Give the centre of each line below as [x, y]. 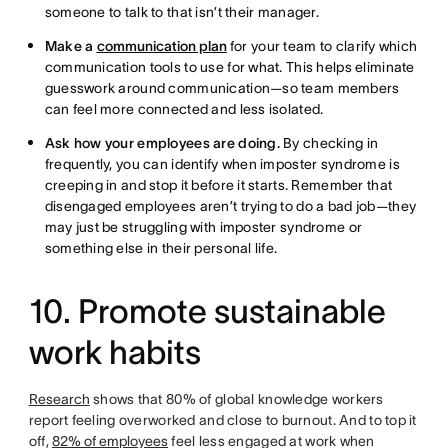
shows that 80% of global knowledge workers [236, 399]
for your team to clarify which [322, 46]
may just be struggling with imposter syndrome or [203, 227]
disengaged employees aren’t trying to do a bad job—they [230, 206]
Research [59, 399]
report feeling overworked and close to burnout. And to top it [222, 420]
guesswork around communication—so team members [222, 88]
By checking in [329, 143]
